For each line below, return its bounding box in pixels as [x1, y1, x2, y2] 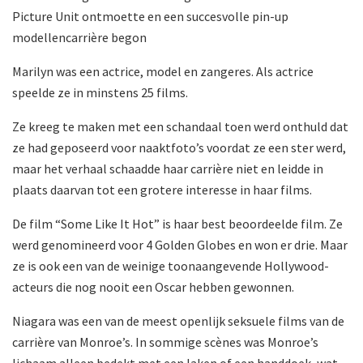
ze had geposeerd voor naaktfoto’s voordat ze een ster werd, [12, 139, 346, 156]
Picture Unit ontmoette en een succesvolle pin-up [12, 7, 288, 24]
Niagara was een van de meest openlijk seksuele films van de [12, 312, 344, 329]
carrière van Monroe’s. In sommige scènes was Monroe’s [12, 333, 318, 350]
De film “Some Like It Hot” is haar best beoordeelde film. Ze [12, 215, 343, 232]
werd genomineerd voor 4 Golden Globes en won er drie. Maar [12, 236, 348, 253]
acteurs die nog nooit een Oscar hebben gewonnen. [12, 278, 294, 295]
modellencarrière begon [12, 28, 147, 45]
